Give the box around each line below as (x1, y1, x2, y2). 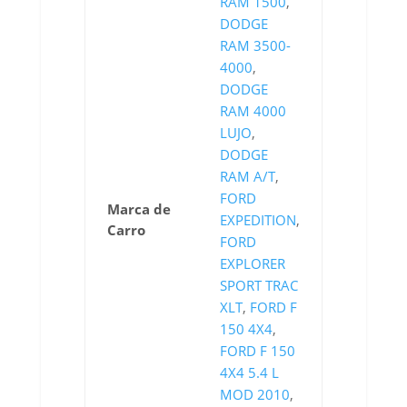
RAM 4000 (219, 102, 286, 120)
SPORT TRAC (219, 276, 298, 294)
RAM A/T (219, 167, 275, 185)
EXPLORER (219, 254, 285, 273)
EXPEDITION (219, 211, 296, 229)
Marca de (106, 200, 171, 218)
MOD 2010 (219, 385, 290, 403)
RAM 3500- (219, 36, 291, 55)
